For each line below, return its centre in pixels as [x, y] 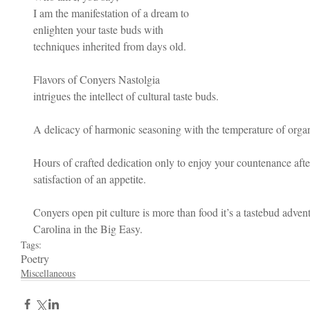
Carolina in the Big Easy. [88, 229]
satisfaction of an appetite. [91, 179]
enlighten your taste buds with [100, 29]
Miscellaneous [48, 273]
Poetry [35, 258]
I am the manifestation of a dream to [112, 13]
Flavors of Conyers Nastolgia [98, 79]
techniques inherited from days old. [110, 46]
